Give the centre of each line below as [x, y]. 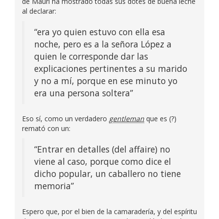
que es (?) [160, 119]
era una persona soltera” [84, 93]
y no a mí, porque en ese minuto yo [106, 81]
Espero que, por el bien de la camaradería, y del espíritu [109, 212]
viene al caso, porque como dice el [103, 162]
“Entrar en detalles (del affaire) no [102, 149]
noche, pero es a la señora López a [103, 44]
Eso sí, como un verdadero [66, 119]
